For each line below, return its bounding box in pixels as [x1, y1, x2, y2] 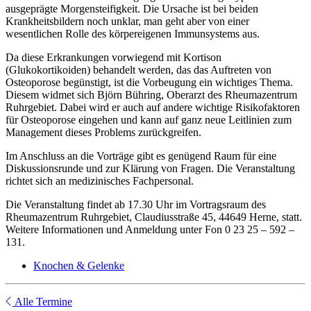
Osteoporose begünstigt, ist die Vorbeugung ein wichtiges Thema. [6, 76, 293, 89]
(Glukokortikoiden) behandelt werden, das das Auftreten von [6, 64, 271, 76]
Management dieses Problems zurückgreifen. [6, 126, 201, 139]
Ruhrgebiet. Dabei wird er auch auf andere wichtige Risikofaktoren [6, 101, 300, 114]
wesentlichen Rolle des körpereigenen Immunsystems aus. [6, 28, 260, 40]
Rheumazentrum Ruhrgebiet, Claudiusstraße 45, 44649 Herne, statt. [6, 211, 302, 224]
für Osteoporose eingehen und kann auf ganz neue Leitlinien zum [6, 114, 292, 126]
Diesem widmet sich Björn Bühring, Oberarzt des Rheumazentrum [6, 89, 297, 101]
